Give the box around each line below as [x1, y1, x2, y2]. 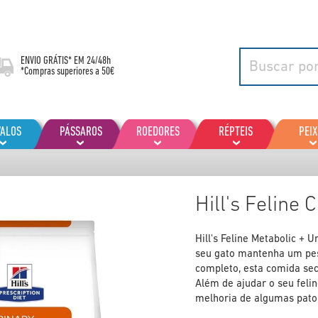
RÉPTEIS [219, 126, 253, 139]
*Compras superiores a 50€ [21, 66, 114, 77]
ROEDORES [136, 126, 180, 139]
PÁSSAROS [59, 126, 102, 139]
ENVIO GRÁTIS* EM [21, 55, 87, 67]
